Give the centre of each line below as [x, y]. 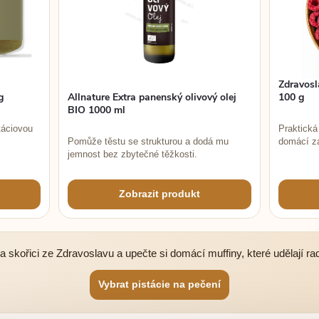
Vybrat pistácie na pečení [159, 284]
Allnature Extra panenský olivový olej [152, 97]
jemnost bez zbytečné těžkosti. [133, 154]
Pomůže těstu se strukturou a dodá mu [148, 141]
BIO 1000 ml [97, 110]
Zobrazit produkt [159, 194]
